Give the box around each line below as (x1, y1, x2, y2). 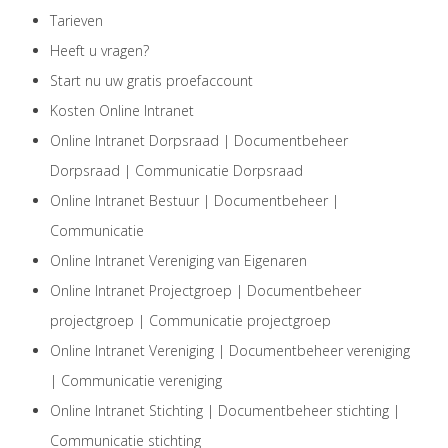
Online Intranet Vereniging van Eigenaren (50, 251, 307, 270)
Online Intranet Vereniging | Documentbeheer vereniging (50, 341, 410, 360)
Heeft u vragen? (50, 41, 149, 60)
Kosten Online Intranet (50, 101, 194, 120)
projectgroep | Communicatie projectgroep (50, 311, 331, 330)
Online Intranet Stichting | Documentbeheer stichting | (50, 401, 400, 420)
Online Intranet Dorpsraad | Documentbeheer (50, 131, 348, 150)
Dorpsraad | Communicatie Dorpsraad (50, 161, 303, 180)
